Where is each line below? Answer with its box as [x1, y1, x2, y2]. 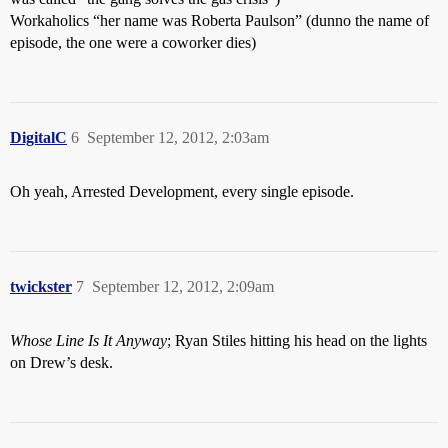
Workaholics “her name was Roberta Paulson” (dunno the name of [10, 12, 429, 29]
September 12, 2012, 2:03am [87, 129, 269, 146]
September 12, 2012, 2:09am [92, 278, 274, 295]
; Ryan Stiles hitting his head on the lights [167, 332, 427, 349]
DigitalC [10, 129, 67, 146]
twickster [10, 278, 72, 295]
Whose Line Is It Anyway [10, 332, 167, 349]
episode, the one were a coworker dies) [10, 34, 256, 51]
